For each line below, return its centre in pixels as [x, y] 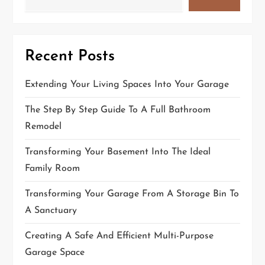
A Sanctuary [51, 210]
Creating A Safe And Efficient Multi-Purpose [119, 236]
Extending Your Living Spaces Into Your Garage [127, 84]
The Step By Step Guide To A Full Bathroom [118, 110]
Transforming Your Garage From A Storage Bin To [132, 194]
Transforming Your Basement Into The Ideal [118, 152]
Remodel [43, 126]
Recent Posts [70, 56]
